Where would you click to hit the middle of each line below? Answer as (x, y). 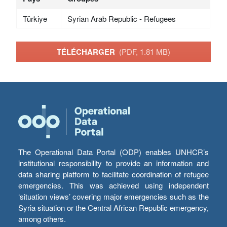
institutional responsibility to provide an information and (113, 163)
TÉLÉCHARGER (88, 51)
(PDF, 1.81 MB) (145, 51)
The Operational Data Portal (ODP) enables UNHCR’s (113, 152)
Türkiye (35, 18)
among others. (42, 219)
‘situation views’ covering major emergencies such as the (113, 197)
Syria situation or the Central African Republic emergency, (113, 208)
